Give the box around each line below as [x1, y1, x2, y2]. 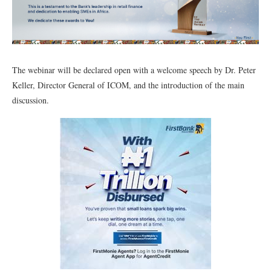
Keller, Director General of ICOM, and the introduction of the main [12, 79, 244, 91]
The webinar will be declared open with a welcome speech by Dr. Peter [12, 64, 256, 76]
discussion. [12, 94, 49, 106]
